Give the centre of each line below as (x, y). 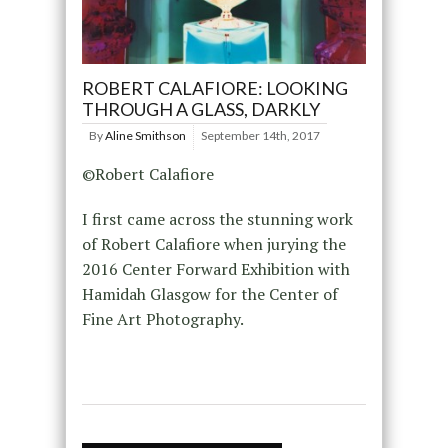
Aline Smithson (145, 135)
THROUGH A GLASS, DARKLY (200, 108)
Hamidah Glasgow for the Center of (209, 293)
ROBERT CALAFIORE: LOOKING (214, 87)
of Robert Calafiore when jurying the (213, 243)
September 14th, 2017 (260, 135)
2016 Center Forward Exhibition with (215, 268)
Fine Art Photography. (162, 318)
